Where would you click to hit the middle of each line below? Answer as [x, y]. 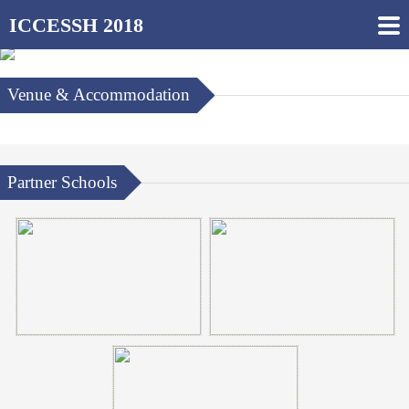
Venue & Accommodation [99, 95]
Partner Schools [62, 182]
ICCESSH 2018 [76, 25]
